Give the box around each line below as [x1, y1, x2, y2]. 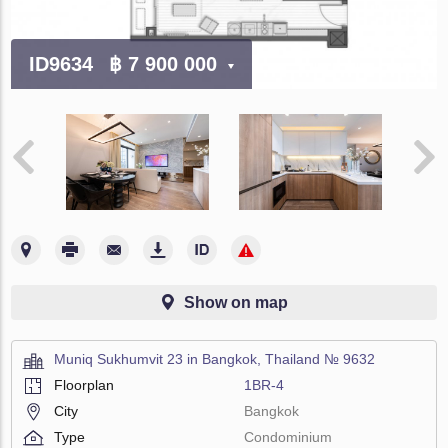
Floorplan [54, 376, 115, 393]
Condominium [244, 428, 333, 445]
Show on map [184, 293, 288, 311]
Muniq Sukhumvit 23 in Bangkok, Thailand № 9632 [54, 350, 376, 367]
